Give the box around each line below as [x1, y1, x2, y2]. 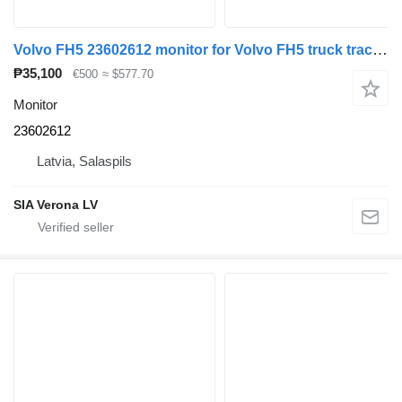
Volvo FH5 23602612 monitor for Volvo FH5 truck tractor [372, 41, 388, 59]
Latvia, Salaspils [37, 153, 132, 169]
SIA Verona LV [13, 197, 98, 212]
